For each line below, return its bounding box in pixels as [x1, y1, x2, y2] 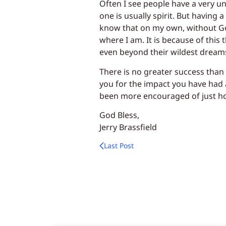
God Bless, [99, 109, 139, 121]
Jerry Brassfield [99, 121, 157, 133]
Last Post [104, 141, 134, 151]
